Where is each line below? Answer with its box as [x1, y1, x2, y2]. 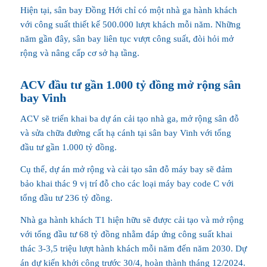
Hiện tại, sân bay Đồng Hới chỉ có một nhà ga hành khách [20, 5, 237, 15]
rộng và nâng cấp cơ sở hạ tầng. [20, 48, 139, 58]
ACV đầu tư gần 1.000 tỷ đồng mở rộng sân [20, 77, 241, 91]
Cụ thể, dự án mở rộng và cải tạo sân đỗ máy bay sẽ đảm [20, 164, 232, 174]
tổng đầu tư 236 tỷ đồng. [20, 193, 113, 203]
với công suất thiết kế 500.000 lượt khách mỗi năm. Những [20, 19, 241, 29]
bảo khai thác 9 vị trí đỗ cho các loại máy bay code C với [20, 179, 234, 188]
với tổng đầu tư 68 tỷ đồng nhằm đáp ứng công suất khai [20, 229, 232, 239]
